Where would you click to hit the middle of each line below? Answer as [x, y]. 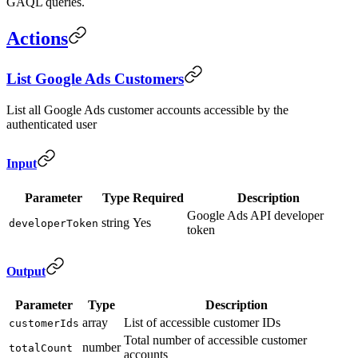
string [115, 222]
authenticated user [52, 125]
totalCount [41, 348]
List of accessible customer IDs [202, 323]
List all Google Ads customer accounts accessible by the [147, 110]
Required [158, 197]
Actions [37, 38]
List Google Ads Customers [95, 79]
